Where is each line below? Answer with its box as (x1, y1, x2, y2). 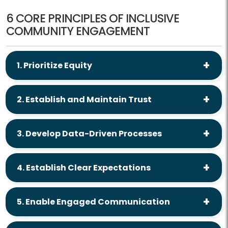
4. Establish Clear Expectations (17, 161, 151, 174)
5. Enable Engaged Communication (17, 195, 170, 208)
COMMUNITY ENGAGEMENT (6, 23, 150, 40)
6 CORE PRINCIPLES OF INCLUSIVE (6, 10, 179, 27)
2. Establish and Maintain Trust (17, 93, 152, 105)
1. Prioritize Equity (17, 59, 92, 71)
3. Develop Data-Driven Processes (17, 127, 162, 139)
